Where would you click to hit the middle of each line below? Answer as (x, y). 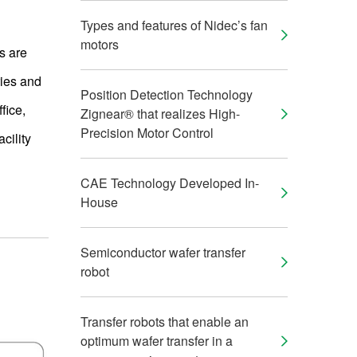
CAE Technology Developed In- (170, 183)
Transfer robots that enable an (165, 322)
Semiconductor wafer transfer (163, 252)
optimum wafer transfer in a (157, 341)
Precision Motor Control (147, 133)
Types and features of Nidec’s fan (174, 25)
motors (100, 44)
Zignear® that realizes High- (160, 114)
